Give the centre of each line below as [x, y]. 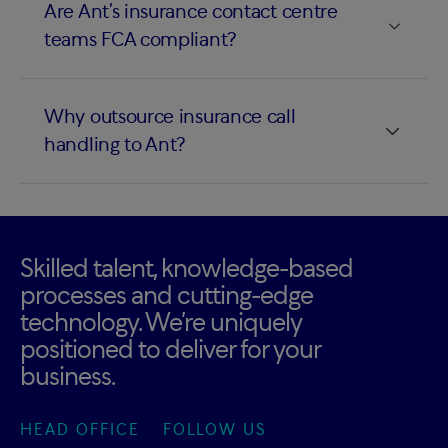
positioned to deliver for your [170, 350]
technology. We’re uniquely [160, 323]
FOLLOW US [214, 430]
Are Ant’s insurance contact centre [191, 12]
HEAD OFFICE [80, 430]
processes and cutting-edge [166, 296]
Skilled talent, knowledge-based [186, 269]
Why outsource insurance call [170, 117]
